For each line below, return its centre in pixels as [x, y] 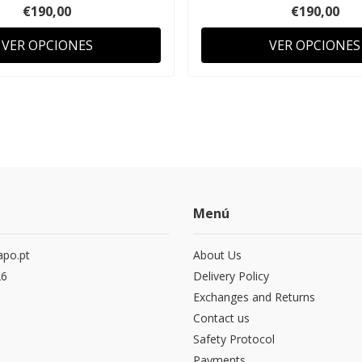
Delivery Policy [231, 276]
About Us [217, 255]
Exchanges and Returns [254, 297]
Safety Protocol [234, 339]
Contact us [221, 318]
